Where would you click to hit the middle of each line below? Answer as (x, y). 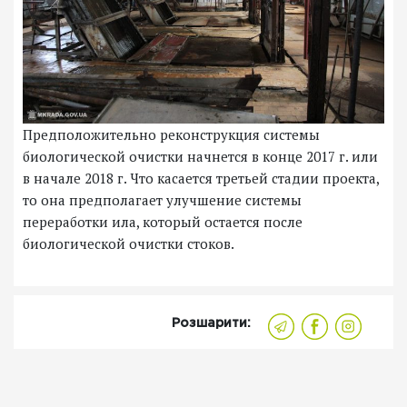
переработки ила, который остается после (163, 222)
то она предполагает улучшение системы (162, 200)
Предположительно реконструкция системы (171, 135)
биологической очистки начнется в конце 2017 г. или (200, 157)
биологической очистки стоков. (129, 244)
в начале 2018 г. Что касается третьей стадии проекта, (201, 179)
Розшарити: (211, 324)
